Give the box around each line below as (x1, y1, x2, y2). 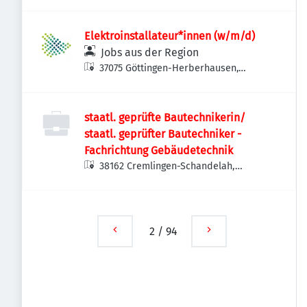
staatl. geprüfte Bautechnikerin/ (84, 111, 245, 124)
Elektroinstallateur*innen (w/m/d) (84, 29, 255, 42)
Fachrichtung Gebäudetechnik (84, 144, 233, 157)
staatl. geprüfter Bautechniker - (84, 127, 241, 140)
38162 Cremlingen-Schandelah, (99, 160, 236, 172)
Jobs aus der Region (101, 46, 199, 59)
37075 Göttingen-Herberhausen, (99, 62, 239, 74)
